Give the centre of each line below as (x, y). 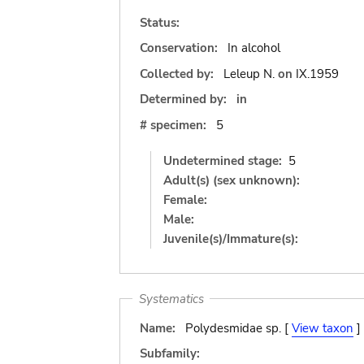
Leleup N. (249, 74)
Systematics (171, 299)
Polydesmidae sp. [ (238, 328)
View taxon (322, 328)
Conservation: (179, 48)
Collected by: (178, 74)
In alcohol (253, 48)
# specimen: (173, 125)
